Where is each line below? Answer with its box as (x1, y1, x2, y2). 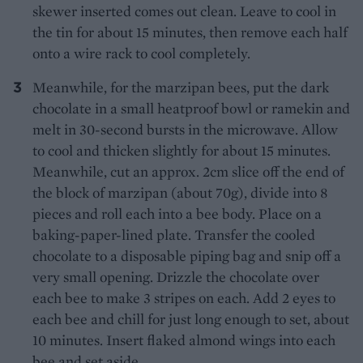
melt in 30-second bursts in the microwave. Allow (32, 120, 338, 139)
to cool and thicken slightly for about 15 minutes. (32, 141, 331, 160)
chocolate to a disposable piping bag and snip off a (32, 246, 341, 266)
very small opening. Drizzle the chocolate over (32, 267, 319, 287)
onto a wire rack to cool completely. (32, 44, 250, 63)
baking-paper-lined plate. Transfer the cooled (32, 225, 315, 245)
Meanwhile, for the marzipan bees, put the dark (32, 78, 329, 97)
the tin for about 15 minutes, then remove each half (32, 23, 348, 42)
